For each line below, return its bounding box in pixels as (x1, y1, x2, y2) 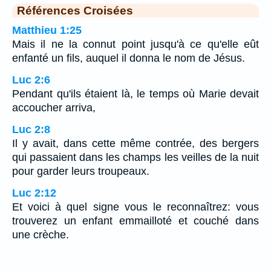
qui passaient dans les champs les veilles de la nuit (12, 151, 259, 164)
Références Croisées (17, 4, 133, 18)
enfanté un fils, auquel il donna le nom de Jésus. (12, 52, 245, 65)
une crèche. (12, 229, 69, 241)
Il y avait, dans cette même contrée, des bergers (12, 137, 259, 150)
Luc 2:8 (12, 123, 50, 136)
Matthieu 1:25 (12, 24, 82, 37)
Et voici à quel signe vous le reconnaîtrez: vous (12, 201, 259, 214)
